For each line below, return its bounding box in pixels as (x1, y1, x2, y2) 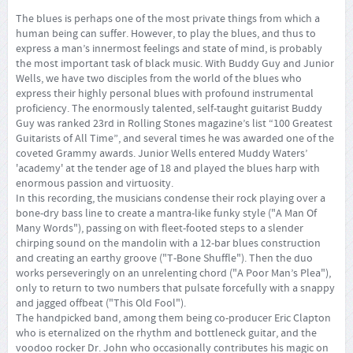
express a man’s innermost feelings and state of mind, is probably (16, 41, 322, 56)
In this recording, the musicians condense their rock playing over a (16, 191, 325, 206)
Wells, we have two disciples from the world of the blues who (16, 71, 302, 86)
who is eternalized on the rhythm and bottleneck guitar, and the (16, 325, 317, 340)
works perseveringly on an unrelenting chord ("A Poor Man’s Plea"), (16, 266, 331, 281)
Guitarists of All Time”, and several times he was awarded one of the (16, 131, 334, 146)
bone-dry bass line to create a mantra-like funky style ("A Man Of (16, 206, 317, 221)
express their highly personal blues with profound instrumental (16, 86, 314, 101)
